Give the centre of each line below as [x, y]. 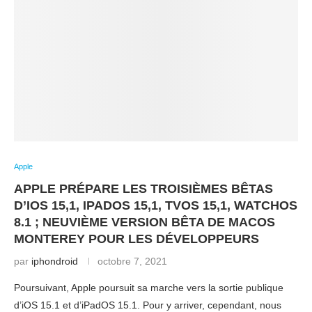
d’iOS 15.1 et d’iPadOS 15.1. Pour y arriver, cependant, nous [148, 305]
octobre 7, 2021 [132, 261]
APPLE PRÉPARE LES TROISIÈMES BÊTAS [143, 189]
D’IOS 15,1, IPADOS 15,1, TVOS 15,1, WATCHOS [156, 205]
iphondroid [55, 261]
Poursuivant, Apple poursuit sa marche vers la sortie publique [149, 288]
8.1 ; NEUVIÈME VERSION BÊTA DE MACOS [145, 222]
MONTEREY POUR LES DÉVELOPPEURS [136, 239]
